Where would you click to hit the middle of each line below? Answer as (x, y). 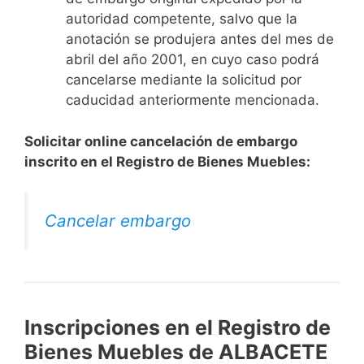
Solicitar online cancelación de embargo (161, 141)
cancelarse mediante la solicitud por (184, 80)
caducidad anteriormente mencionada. (193, 100)
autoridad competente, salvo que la (182, 19)
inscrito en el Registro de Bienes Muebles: (167, 161)
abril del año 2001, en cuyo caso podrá (193, 60)
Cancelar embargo (118, 221)
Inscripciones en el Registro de (178, 328)
